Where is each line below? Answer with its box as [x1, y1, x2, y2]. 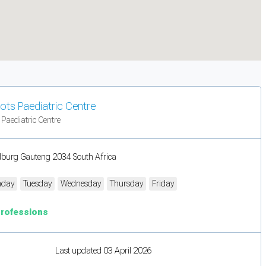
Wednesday [61, 178, 101, 188]
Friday [152, 178, 174, 188]
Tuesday [23, 178, 52, 188]
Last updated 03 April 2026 [55, 245, 152, 255]
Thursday [110, 178, 143, 188]
